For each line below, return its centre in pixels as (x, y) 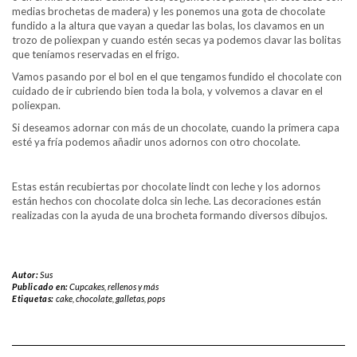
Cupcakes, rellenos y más (114, 286)
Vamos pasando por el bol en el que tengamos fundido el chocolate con (177, 76)
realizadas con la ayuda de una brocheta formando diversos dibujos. (170, 215)
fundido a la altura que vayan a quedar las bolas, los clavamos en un (168, 25)
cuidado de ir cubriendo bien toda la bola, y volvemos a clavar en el (167, 90)
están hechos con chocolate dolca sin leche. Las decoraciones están (167, 200)
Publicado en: (41, 286)
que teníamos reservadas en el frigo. (96, 54)
